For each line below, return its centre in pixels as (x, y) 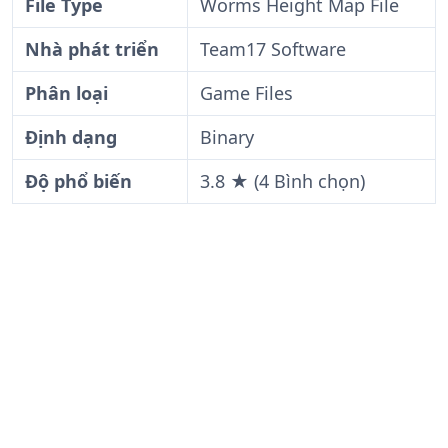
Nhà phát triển (92, 49)
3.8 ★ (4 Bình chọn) (282, 181)
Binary (227, 137)
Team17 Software (273, 49)
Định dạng (71, 137)
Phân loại (66, 93)
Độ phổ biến (78, 181)
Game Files (246, 93)
